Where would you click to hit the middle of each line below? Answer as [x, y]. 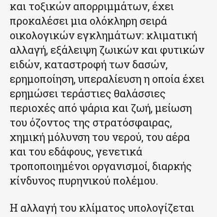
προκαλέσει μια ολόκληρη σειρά [88, 21]
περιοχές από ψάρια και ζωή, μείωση [101, 108]
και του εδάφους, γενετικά [76, 152]
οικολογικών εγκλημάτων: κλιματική [103, 35]
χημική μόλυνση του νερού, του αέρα [100, 137]
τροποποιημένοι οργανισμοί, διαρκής [101, 166]
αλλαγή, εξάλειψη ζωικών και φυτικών [107, 50]
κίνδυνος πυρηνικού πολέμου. [84, 181]
